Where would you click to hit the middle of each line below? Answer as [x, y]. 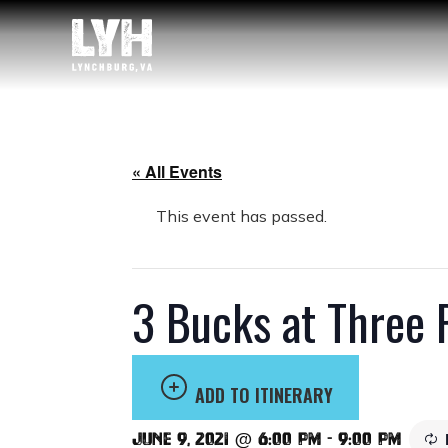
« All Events [177, 171]
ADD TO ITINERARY [264, 395]
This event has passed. [241, 216]
